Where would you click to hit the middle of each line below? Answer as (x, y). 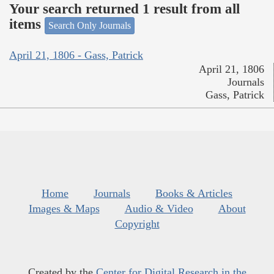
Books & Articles (194, 194)
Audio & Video (159, 209)
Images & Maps (64, 209)
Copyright (137, 224)
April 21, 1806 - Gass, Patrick (76, 55)
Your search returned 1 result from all (124, 9)
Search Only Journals (90, 25)
